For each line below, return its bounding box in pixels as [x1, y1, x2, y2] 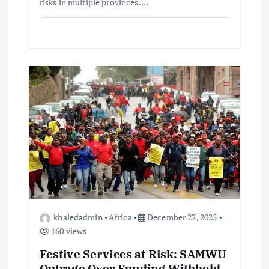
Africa [108, 211, 132, 223]
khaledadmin [53, 211, 103, 223]
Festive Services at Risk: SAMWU [39, 246, 227, 261]
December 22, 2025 [145, 211, 217, 223]
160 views [49, 225, 87, 237]
